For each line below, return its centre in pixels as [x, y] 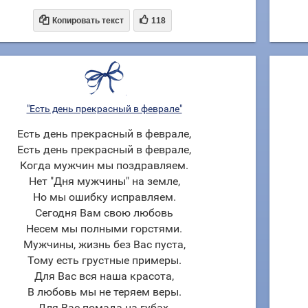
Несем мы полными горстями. [104, 229]
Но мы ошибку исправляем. [104, 197]
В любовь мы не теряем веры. [104, 292]
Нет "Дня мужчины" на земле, [104, 181]
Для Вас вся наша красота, [104, 276]
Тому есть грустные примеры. [104, 260]
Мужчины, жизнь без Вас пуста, [104, 244]
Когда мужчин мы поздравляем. [104, 165]
